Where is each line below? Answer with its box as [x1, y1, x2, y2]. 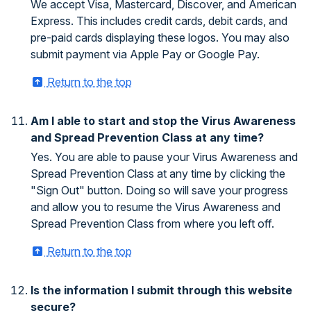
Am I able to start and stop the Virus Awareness [31, 114, 296, 128]
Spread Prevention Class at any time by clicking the [31, 167, 285, 180]
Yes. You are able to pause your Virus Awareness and [31, 150, 298, 164]
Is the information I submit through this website [31, 283, 292, 297]
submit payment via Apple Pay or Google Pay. [31, 47, 260, 61]
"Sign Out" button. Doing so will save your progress [31, 183, 288, 197]
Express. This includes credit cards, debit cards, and [31, 14, 287, 28]
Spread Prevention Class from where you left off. [31, 217, 274, 230]
